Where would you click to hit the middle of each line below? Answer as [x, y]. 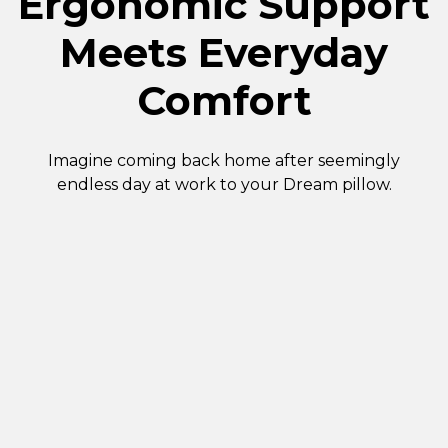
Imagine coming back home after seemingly [224, 160]
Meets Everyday [224, 52]
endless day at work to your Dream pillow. [224, 184]
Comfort [224, 100]
